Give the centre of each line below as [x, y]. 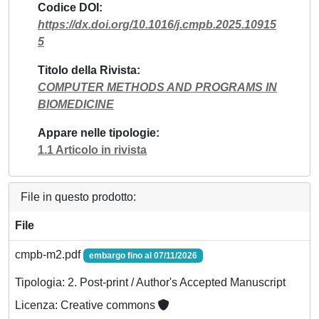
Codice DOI [68, 7]
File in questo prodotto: [78, 197]
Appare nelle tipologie [97, 133]
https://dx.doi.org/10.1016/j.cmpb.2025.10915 [157, 25]
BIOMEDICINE [76, 104]
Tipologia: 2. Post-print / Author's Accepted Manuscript [150, 283]
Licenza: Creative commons [87, 305]
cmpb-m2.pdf [49, 255]
